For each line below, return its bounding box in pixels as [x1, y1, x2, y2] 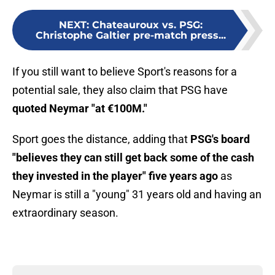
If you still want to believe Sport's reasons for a [12, 65, 237, 79]
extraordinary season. [12, 206, 118, 220]
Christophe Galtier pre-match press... [36, 29, 226, 42]
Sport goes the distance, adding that [12, 133, 190, 146]
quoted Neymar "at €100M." [12, 102, 147, 115]
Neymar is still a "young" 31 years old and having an [12, 188, 261, 201]
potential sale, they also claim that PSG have [12, 83, 228, 97]
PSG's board [190, 133, 250, 146]
